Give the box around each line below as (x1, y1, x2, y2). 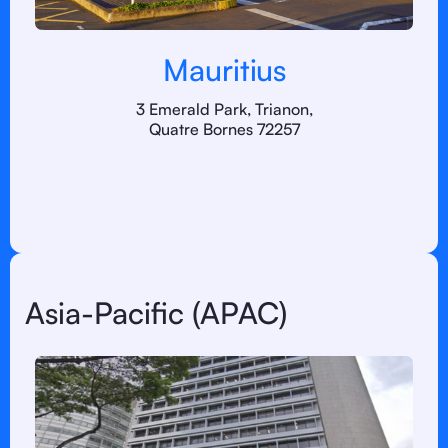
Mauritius (162, 51, 286, 88)
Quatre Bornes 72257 (148, 119, 300, 139)
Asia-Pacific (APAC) (25, 294, 287, 331)
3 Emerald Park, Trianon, (135, 99, 313, 119)
